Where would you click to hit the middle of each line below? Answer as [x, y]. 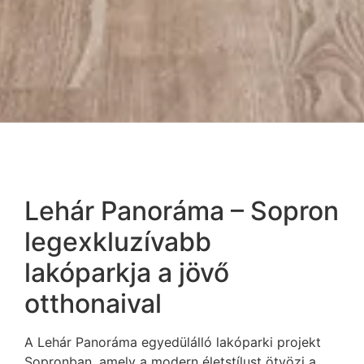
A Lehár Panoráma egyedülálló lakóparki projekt [173, 342]
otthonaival [93, 304]
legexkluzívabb [118, 242]
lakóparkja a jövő [127, 273]
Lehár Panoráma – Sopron [182, 211]
